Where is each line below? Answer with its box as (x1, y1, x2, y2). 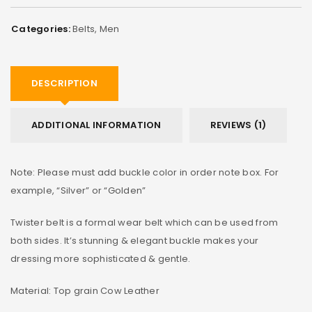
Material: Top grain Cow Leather (10, 283, 159, 297)
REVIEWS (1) (210, 118, 267, 132)
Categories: (11, 22, 70, 36)
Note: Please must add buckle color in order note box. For (10, 165, 279, 179)
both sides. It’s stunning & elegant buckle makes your (10, 233, 259, 247)
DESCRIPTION (31, 76, 97, 90)
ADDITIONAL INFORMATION (31, 118, 162, 132)
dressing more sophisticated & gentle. (10, 251, 191, 265)
